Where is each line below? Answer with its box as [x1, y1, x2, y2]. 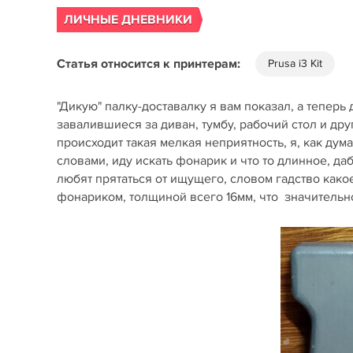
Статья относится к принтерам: [57, 56, 240, 72]
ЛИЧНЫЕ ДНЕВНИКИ [64, 12, 192, 28]
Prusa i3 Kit [268, 57, 322, 70]
